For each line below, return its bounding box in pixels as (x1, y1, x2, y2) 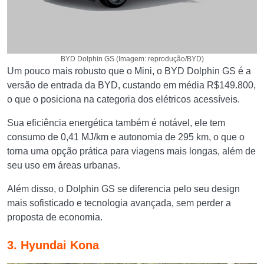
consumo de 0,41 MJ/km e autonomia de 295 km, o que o (7, 132, 245, 142)
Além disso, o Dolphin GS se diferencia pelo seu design (7, 184, 240, 194)
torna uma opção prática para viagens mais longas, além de (7, 146, 256, 156)
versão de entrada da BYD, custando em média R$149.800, (7, 80, 256, 90)
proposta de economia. (7, 212, 103, 222)
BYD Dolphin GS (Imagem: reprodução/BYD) (60, 55, 204, 63)
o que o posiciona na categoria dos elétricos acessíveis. (7, 94, 242, 104)
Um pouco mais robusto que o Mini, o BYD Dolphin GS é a (7, 66, 251, 76)
